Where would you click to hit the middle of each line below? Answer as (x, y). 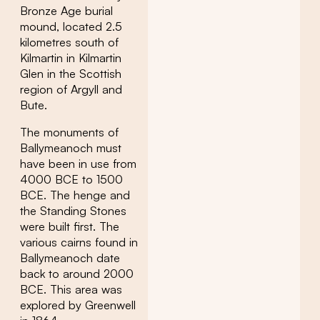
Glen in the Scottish (71, 73)
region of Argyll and (71, 89)
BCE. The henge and (75, 195)
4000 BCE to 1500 (71, 180)
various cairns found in (79, 242)
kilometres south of (69, 42)
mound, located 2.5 (71, 26)
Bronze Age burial (66, 10)
